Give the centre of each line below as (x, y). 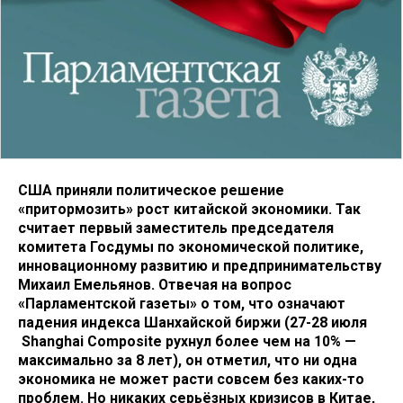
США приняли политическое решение (151, 190)
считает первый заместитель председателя (176, 228)
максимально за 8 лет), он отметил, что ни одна (188, 360)
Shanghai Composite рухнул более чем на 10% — (187, 341)
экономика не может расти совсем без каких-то (191, 379)
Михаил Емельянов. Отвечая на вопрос (155, 284)
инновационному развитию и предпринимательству (200, 265)
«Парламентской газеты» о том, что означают (182, 303)
